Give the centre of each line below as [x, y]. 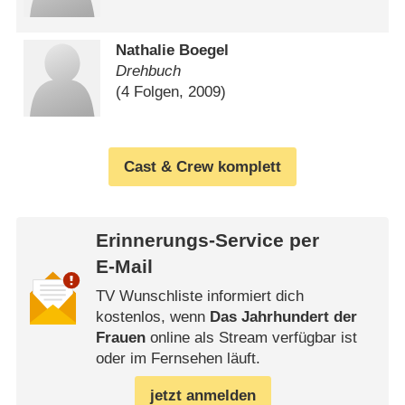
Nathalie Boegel [173, 51]
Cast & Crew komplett [202, 166]
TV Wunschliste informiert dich [199, 296]
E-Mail [124, 267]
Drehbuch [149, 71]
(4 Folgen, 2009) [171, 92]
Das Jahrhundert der [283, 316]
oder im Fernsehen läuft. [178, 358]
